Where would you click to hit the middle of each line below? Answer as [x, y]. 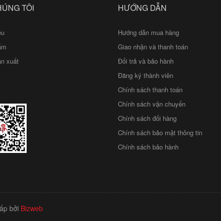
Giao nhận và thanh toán [153, 47]
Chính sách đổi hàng [147, 118]
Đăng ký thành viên [146, 75]
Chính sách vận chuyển [152, 104]
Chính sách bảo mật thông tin [160, 133]
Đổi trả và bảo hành [146, 61]
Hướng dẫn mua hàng [148, 33]
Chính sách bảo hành [148, 147]
